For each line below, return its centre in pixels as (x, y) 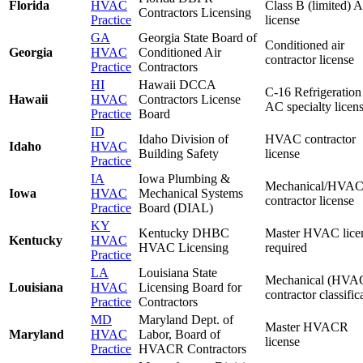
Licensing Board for (190, 287)
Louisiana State (178, 272)
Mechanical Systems (191, 193)
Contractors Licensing (195, 12)
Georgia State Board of (198, 37)
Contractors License (190, 99)
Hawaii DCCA (177, 84)
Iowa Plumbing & (184, 178)
